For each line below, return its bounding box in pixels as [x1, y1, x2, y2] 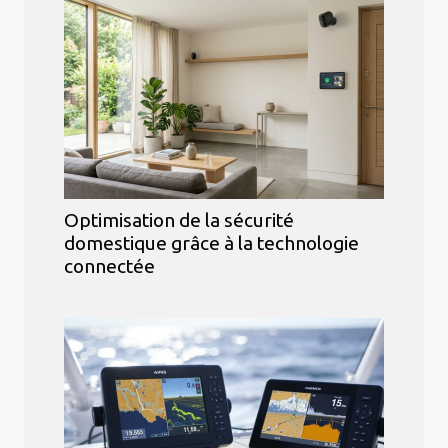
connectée [64, 255, 155, 278]
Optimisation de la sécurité [64, 209, 294, 232]
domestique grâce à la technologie [64, 232, 359, 255]
